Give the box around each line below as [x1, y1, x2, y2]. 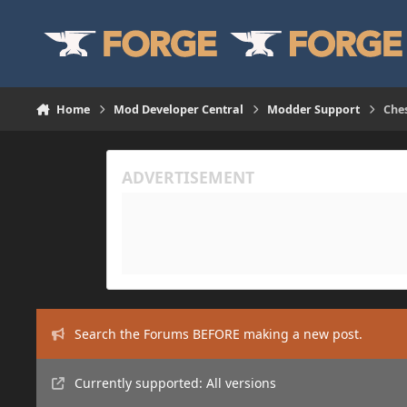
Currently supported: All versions [74, 374, 276, 392]
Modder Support [267, 101, 361, 117]
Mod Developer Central [114, 101, 244, 117]
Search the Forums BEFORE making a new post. [74, 324, 362, 342]
